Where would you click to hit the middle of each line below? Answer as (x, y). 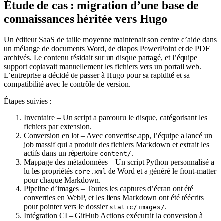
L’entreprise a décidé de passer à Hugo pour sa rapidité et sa (97, 75)
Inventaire (39, 118)
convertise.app (127, 136)
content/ (115, 154)
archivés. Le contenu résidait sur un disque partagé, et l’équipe (101, 58)
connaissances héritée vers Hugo (86, 19)
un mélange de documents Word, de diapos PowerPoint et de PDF (107, 49)
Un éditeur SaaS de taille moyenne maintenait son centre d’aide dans (110, 40)
